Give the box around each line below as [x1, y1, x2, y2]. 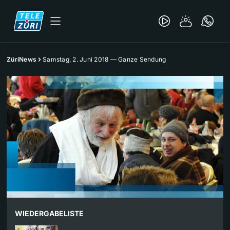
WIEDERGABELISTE [15, 209, 84, 218]
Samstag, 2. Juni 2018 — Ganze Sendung [43, 55, 166, 63]
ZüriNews [7, 55, 36, 63]
